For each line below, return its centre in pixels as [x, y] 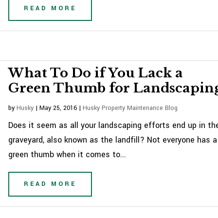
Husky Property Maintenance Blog [130, 108]
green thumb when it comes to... [67, 154]
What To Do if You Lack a [96, 73]
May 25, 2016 [58, 108]
